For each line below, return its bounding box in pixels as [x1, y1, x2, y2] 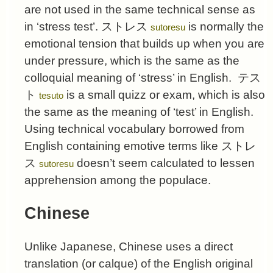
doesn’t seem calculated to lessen [74, 156, 255, 169]
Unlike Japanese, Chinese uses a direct [24, 240, 233, 253]
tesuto [39, 90, 63, 101]
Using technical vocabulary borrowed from [24, 122, 244, 135]
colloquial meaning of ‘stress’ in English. [24, 71, 238, 84]
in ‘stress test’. [24, 19, 101, 33]
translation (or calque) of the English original [24, 257, 253, 271]
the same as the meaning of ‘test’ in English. [24, 105, 253, 118]
